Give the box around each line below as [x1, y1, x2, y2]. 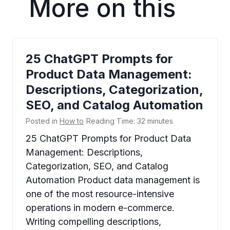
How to [60, 117, 84, 126]
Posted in [26, 117, 60, 126]
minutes [147, 117, 173, 126]
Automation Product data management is [26, 175, 200, 186]
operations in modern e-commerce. [26, 202, 175, 214]
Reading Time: [86, 117, 135, 126]
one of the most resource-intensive [26, 188, 174, 200]
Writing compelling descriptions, [26, 216, 161, 227]
